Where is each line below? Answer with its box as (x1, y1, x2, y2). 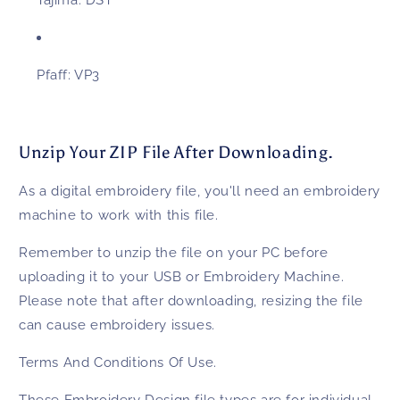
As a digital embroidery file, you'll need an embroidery (19, 182, 381, 199)
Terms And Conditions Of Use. (19, 354, 217, 371)
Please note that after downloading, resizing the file (19, 292, 363, 309)
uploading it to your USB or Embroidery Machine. (19, 268, 345, 285)
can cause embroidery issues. (19, 316, 215, 333)
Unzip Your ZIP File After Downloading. (19, 142, 335, 163)
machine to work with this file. (19, 206, 219, 223)
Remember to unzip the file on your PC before (19, 244, 329, 261)
